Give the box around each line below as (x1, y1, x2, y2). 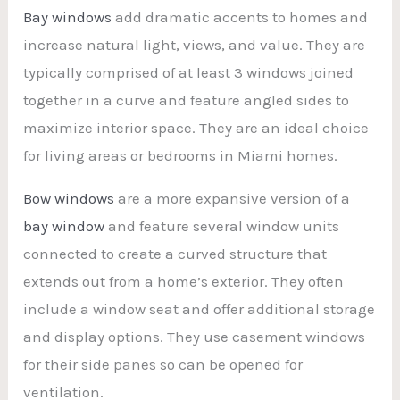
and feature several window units (104, 216, 340, 235)
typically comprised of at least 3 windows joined (23, 62, 354, 81)
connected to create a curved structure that (23, 244, 328, 262)
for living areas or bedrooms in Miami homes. (23, 146, 338, 164)
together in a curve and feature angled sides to (23, 90, 350, 109)
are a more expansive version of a (114, 188, 351, 207)
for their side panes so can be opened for (23, 354, 304, 373)
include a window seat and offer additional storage (23, 299, 376, 318)
